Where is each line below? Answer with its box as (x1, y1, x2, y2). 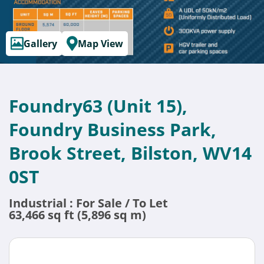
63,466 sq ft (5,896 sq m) (9, 207, 146, 223)
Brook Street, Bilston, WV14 (9, 141, 252, 165)
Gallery (24, 37, 57, 50)
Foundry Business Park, (9, 117, 216, 141)
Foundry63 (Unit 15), (9, 94, 187, 118)
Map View (78, 37, 123, 50)
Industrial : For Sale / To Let (9, 195, 168, 211)
